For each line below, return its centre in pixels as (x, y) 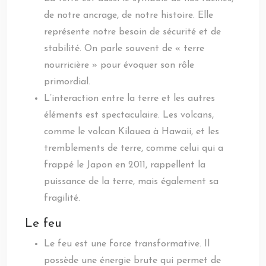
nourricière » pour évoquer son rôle (119, 65)
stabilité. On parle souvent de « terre (124, 49)
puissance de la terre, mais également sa (131, 182)
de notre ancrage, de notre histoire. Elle (129, 15)
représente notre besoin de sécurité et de (132, 32)
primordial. (67, 82)
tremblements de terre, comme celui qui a (134, 148)
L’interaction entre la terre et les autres (129, 99)
